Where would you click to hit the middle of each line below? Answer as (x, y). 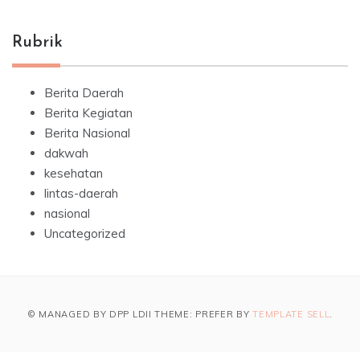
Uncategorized (85, 234)
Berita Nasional (87, 133)
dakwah (66, 153)
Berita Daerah (84, 93)
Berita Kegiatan (88, 113)
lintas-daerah (81, 194)
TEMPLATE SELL (291, 315)
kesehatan (74, 174)
